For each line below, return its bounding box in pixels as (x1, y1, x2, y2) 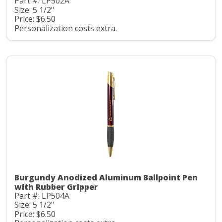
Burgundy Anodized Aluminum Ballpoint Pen (14, 171, 198, 183)
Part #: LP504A (14, 190, 69, 201)
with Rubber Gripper (14, 181, 98, 192)
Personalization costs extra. (14, 22, 117, 34)
